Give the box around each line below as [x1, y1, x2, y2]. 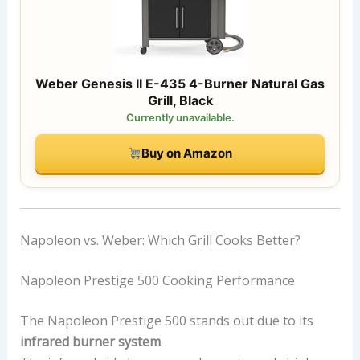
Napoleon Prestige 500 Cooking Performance [19, 271, 295, 289]
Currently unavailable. [125, 110, 235, 124]
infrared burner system [19, 332, 161, 350]
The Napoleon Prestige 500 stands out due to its [19, 311, 313, 329]
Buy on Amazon [141, 145, 233, 161]
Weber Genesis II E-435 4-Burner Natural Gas [35, 75, 325, 92]
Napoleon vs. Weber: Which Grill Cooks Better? [19, 231, 301, 249]
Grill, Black [147, 92, 213, 108]
